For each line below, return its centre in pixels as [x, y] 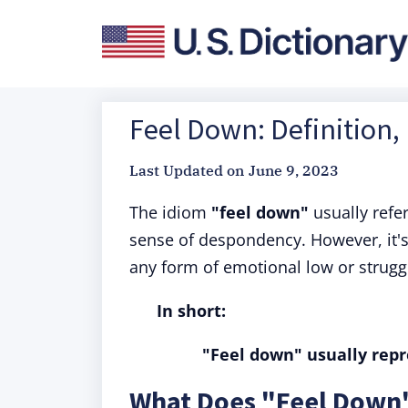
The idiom [170, 212]
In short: [191, 311]
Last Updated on [187, 170]
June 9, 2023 [294, 170]
